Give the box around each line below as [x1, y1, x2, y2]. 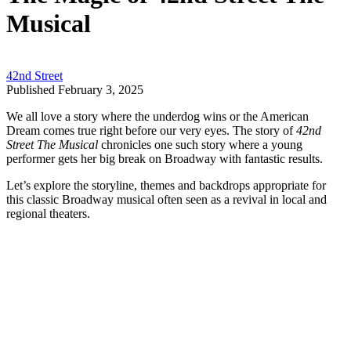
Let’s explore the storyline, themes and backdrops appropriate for [6, 179, 326, 193]
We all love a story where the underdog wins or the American [6, 110, 309, 124]
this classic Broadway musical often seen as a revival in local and [6, 193, 327, 207]
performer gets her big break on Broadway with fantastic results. [6, 152, 326, 166]
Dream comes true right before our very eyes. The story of [6, 124, 296, 138]
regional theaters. [6, 207, 93, 221]
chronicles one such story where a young [98, 138, 302, 152]
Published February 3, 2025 [6, 83, 143, 97]
